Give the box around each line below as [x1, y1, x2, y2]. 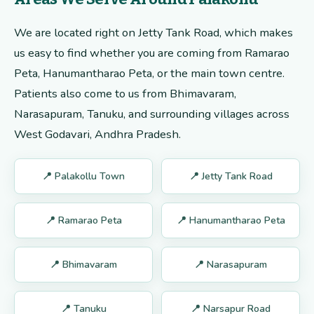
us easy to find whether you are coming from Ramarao [14, 45, 289, 62]
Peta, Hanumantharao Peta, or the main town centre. [14, 65, 285, 82]
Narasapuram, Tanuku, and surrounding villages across [14, 106, 289, 123]
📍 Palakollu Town [42, 170, 125, 184]
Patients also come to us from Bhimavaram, [14, 86, 236, 102]
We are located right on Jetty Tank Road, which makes [14, 25, 293, 41]
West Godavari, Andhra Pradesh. [14, 126, 181, 143]
